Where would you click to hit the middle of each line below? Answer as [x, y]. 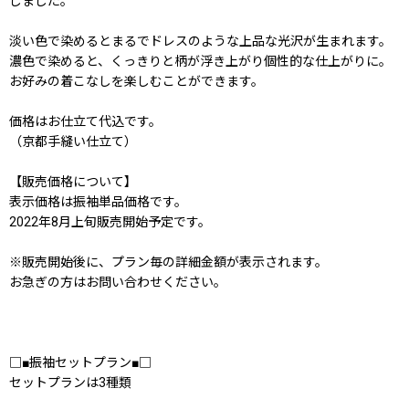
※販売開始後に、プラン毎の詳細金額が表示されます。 [168, 262]
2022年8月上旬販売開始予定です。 [110, 221]
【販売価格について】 [73, 181]
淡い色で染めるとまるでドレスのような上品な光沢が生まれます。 [200, 41]
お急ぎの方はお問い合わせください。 [118, 282]
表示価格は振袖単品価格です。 [98, 201]
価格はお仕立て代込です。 [85, 121]
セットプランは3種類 [70, 382]
